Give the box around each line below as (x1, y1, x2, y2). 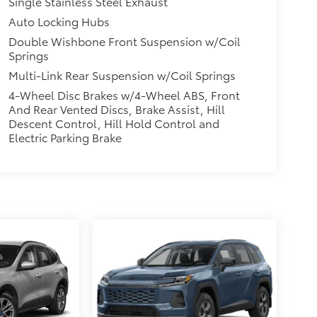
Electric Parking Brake (8, 129, 122, 146)
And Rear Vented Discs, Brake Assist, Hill (8, 100, 225, 117)
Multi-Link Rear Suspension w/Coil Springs (8, 67, 236, 83)
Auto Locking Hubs (8, 13, 110, 30)
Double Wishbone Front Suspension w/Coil (8, 33, 241, 50)
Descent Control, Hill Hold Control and (8, 115, 219, 132)
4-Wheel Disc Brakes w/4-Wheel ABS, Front (8, 86, 240, 103)
